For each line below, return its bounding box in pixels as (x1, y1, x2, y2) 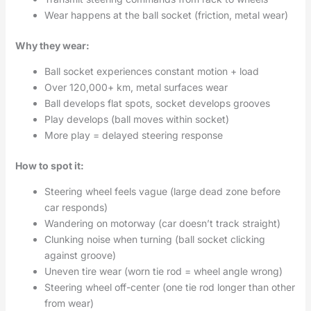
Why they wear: (15, 39, 90, 51)
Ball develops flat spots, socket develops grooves (44, 96, 270, 109)
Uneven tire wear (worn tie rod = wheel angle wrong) (44, 264, 283, 277)
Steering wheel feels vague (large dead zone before (44, 185, 280, 197)
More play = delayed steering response (44, 128, 223, 141)
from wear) (44, 296, 94, 309)
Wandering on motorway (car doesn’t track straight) (44, 217, 280, 229)
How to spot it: (15, 159, 84, 171)
